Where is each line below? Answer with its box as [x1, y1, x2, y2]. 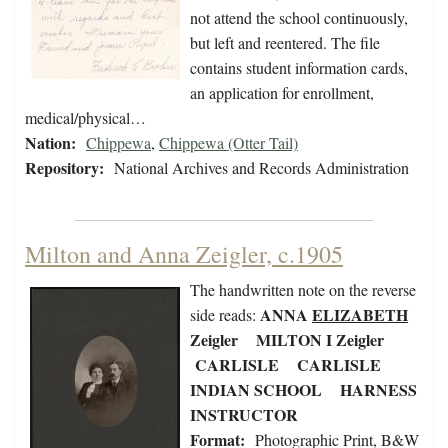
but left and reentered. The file [190, 32, 380, 54]
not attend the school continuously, [190, 7, 408, 29]
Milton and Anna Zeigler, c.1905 [25, 238, 343, 271]
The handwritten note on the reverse [190, 279, 416, 301]
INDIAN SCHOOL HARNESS [190, 378, 417, 402]
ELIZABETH [312, 303, 408, 327]
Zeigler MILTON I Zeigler [190, 328, 393, 352]
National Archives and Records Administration [114, 157, 409, 179]
